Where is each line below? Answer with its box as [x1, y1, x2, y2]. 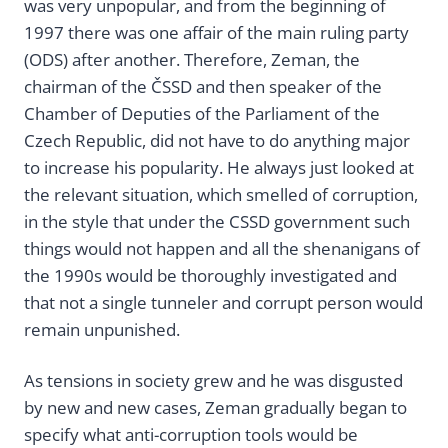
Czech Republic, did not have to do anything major [24, 129, 410, 152]
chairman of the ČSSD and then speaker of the [24, 75, 382, 98]
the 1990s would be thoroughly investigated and [24, 264, 397, 287]
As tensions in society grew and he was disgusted [24, 369, 403, 392]
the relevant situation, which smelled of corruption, [24, 183, 418, 206]
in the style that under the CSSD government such [24, 210, 410, 233]
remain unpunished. [24, 318, 180, 341]
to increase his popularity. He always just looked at [24, 156, 414, 179]
